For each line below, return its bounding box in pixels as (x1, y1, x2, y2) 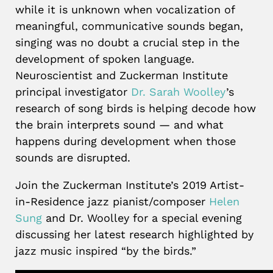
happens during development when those (15, 135, 236, 147)
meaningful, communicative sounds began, (15, 19, 243, 32)
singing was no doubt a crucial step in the (15, 36, 239, 49)
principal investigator (15, 85, 131, 98)
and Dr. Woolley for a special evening (42, 211, 242, 224)
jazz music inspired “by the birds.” (15, 244, 196, 257)
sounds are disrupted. (15, 151, 130, 164)
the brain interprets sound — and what (15, 118, 224, 131)
